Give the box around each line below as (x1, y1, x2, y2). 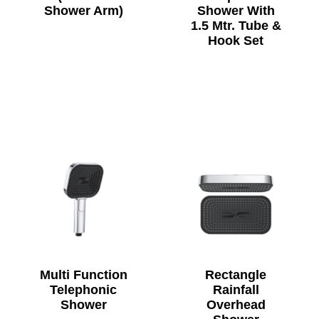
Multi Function (39, 267, 127, 282)
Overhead (206, 297, 266, 312)
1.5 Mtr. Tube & (190, 18, 281, 33)
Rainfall (212, 282, 259, 297)
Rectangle (205, 267, 266, 282)
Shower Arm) (43, 3, 123, 18)
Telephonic (50, 282, 117, 297)
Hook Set (208, 33, 263, 48)
